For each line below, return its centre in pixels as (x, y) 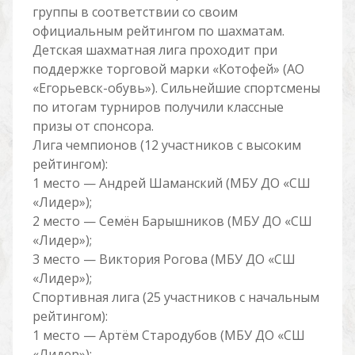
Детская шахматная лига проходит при (155, 50)
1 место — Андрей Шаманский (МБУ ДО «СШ (171, 183)
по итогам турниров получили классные (158, 107)
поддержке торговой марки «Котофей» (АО (168, 69)
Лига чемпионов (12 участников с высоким (166, 145)
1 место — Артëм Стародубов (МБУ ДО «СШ (168, 335)
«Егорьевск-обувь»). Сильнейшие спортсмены (176, 88)
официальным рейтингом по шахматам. (158, 31)
